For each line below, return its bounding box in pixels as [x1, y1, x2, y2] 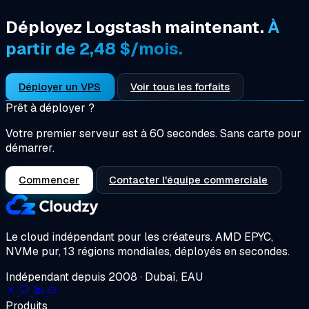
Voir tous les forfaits [130, 79, 230, 93]
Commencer [19, 172, 80, 186]
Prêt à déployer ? [6, 100, 94, 115]
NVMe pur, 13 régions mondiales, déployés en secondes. [6, 243, 290, 259]
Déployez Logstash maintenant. [6, 16, 268, 38]
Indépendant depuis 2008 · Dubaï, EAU [6, 269, 203, 284]
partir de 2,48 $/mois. [6, 37, 183, 59]
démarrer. [6, 140, 54, 155]
